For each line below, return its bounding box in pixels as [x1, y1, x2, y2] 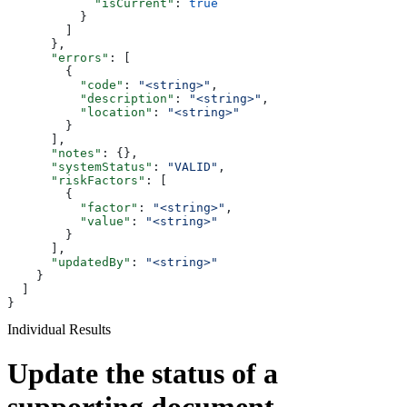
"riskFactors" [7, 173, 145, 187]
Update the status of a [7, 357, 278, 391]
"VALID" [167, 159, 218, 174]
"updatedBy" [7, 254, 131, 269]
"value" [7, 213, 131, 228]
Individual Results [7, 321, 111, 337]
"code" [7, 77, 124, 92]
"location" [7, 104, 153, 119]
